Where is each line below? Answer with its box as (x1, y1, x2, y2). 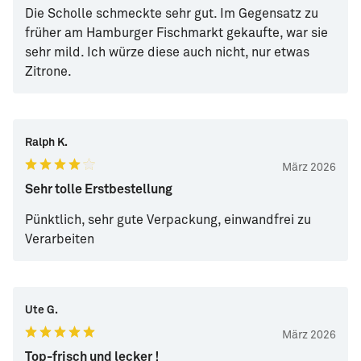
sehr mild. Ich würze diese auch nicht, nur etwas (25, 46, 309, 60)
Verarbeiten (25, 233, 94, 247)
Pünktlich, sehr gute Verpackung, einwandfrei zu (25, 214, 311, 227)
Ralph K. (25, 137, 68, 149)
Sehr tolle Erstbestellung (25, 183, 172, 197)
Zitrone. (25, 65, 72, 79)
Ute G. (25, 305, 58, 317)
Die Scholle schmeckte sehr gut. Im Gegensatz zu (25, 7, 318, 21)
